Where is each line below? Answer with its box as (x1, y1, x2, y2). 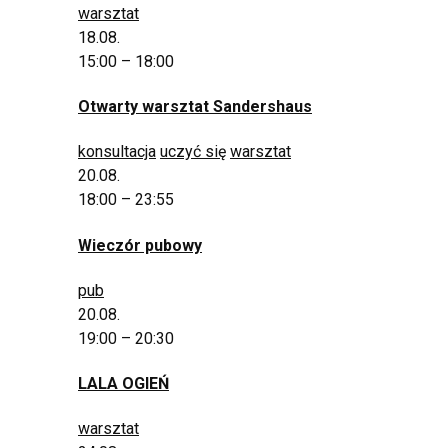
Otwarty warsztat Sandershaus (78, 97, 312, 117)
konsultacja (78, 142, 156, 162)
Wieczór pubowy (78, 235, 202, 255)
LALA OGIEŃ (78, 374, 169, 394)
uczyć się (160, 142, 226, 162)
